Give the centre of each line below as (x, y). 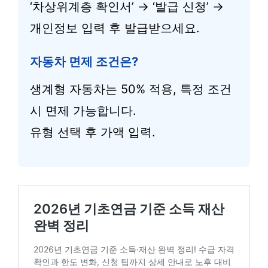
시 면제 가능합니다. (83, 111)
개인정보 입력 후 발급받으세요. (115, 28)
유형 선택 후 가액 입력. (93, 132)
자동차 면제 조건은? (84, 62)
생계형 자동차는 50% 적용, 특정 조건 (131, 89)
